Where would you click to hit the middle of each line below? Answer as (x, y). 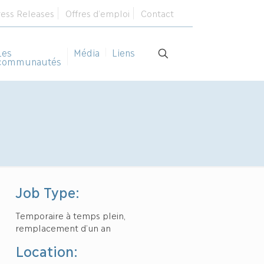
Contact (157, 13)
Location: (47, 251)
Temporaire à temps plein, (70, 215)
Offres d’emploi (98, 13)
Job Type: (48, 192)
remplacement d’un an (63, 227)
